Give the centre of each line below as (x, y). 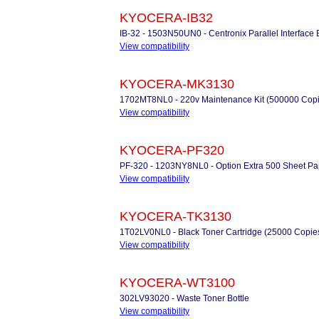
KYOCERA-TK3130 (176, 216)
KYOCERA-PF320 (172, 150)
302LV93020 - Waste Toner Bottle (184, 298)
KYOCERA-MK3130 (177, 84)
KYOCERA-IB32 (166, 18)
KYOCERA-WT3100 (177, 283)
